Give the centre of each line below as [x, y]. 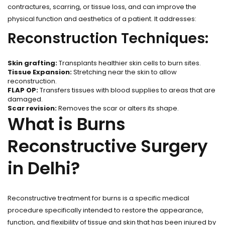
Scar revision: [32, 108]
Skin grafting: [32, 63]
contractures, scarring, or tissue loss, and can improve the [102, 7]
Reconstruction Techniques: [108, 38]
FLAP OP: [23, 90]
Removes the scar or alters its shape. [118, 108]
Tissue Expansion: [40, 72]
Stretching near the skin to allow [124, 72]
